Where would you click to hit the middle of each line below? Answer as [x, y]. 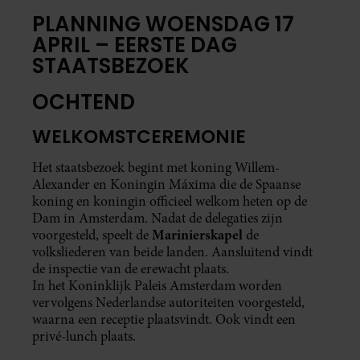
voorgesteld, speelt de [92, 235]
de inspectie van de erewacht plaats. [131, 269]
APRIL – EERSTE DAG [135, 45]
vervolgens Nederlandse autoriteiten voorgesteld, [168, 303]
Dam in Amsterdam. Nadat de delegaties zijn [157, 219]
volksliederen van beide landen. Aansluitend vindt [172, 252]
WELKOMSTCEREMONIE [139, 137]
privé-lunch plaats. [84, 337]
